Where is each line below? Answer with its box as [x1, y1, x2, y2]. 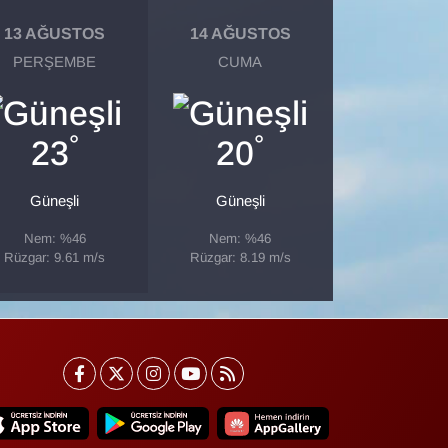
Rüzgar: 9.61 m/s [4, 250, 106, 266]
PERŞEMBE [13, 54, 97, 71]
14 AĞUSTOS [189, 24, 291, 42]
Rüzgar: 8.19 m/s [189, 250, 291, 266]
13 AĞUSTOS [4, 24, 106, 42]
